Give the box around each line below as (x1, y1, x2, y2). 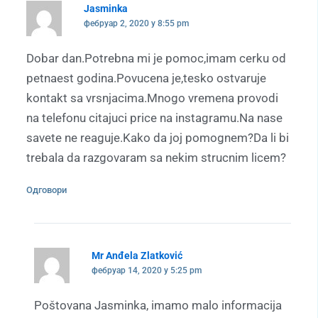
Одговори (26, 185, 67, 196)
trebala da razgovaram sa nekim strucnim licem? (26, 150, 286, 165)
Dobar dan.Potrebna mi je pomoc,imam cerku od (26, 51, 286, 66)
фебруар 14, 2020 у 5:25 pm (91, 265, 202, 276)
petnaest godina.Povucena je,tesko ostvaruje (26, 71, 266, 86)
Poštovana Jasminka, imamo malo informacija (34, 298, 283, 313)
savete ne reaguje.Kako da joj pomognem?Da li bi (26, 131, 289, 146)
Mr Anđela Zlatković (91, 250, 182, 262)
